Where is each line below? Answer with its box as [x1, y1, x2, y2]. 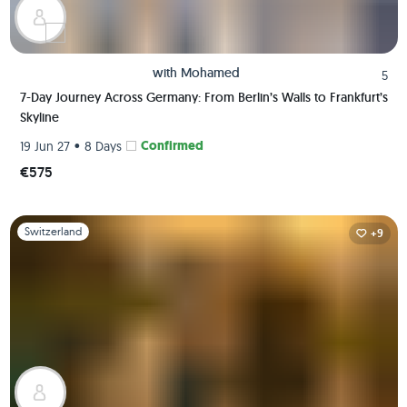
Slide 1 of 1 [8, 216, 66, 233]
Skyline [19, 109, 59, 125]
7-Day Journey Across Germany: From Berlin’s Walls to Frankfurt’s [19, 89, 388, 105]
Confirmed [140, 137, 203, 154]
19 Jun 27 [19, 137, 70, 154]
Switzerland [24, 224, 82, 238]
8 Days [84, 137, 122, 154]
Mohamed [180, 65, 240, 81]
